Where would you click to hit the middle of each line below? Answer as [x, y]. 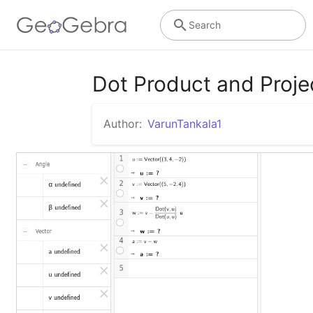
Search [204, 24]
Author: [123, 124]
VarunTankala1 [184, 124]
